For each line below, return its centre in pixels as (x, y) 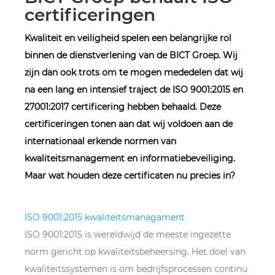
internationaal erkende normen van (100, 141)
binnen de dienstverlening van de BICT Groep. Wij (131, 55)
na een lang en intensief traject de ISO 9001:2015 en (134, 90)
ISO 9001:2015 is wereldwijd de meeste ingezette (128, 234)
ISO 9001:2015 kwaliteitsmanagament (105, 217)
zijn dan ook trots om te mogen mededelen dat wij (134, 72)
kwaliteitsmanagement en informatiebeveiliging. (130, 158)
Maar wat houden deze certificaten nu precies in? (130, 176)
